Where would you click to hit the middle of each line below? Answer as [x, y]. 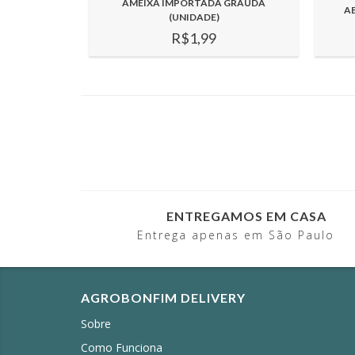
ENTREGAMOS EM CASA [246, 216]
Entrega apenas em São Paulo [235, 235]
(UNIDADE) [194, 17]
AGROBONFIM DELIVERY [163, 298]
